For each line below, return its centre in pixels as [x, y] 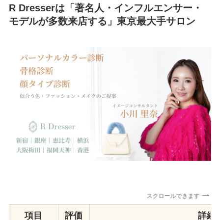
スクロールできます [173, 196]
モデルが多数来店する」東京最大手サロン [102, 21]
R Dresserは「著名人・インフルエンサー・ [105, 8]
